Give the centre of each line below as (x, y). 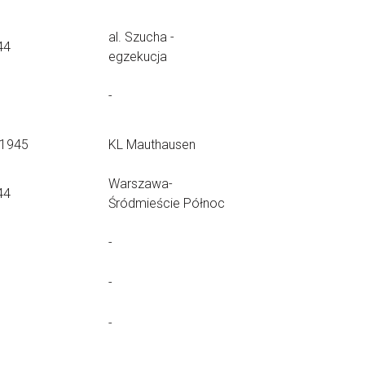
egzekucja (138, 57)
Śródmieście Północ (167, 203)
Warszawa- (141, 184)
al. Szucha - (141, 37)
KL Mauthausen (152, 145)
